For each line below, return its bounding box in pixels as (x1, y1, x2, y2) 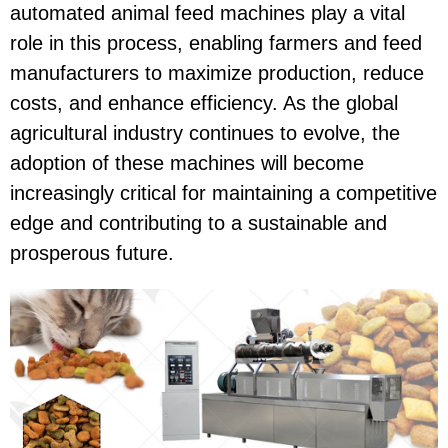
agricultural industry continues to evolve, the (10, 122, 400, 145)
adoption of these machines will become (10, 152, 364, 175)
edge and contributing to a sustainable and (10, 212, 387, 235)
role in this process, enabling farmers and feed (10, 32, 422, 55)
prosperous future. (10, 242, 174, 265)
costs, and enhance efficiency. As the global (10, 92, 398, 115)
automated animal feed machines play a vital (10, 2, 405, 25)
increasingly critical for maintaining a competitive (10, 182, 437, 205)
